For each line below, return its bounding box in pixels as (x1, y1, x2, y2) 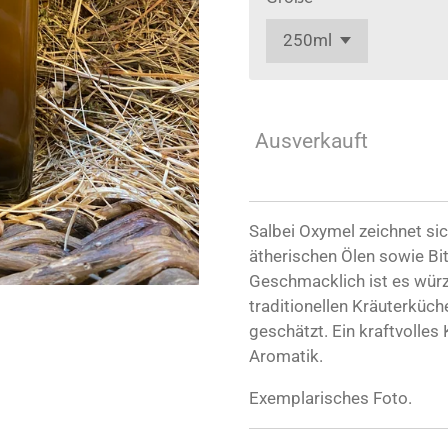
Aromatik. (249, 346, 323, 367)
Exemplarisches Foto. (249, 388, 412, 409)
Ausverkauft (255, 128, 368, 154)
